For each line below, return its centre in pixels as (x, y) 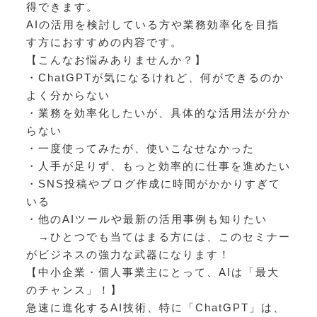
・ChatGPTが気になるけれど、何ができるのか (155, 77)
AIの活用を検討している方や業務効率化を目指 (152, 24)
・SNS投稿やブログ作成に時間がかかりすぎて (153, 183)
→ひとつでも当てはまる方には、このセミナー (158, 236)
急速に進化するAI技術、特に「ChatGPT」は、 (155, 307)
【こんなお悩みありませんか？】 (116, 59)
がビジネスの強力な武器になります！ (128, 254)
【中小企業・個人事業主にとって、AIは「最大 (152, 272)
